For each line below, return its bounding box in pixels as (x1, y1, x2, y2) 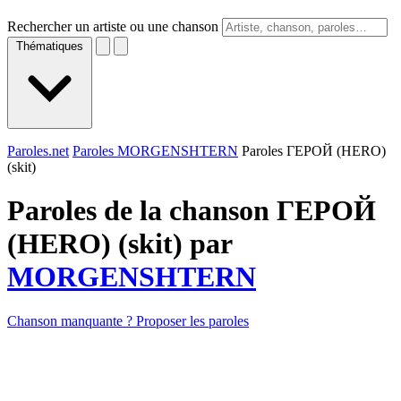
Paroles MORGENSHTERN (73, 143, 238, 158)
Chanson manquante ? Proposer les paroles (7, 312, 249, 328)
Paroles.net (7, 143, 69, 158)
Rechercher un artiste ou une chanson (7, 19, 218, 34)
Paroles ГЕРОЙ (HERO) (242, 143, 386, 158)
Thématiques (16, 39, 83, 53)
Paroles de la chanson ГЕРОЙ (7, 194, 376, 227)
